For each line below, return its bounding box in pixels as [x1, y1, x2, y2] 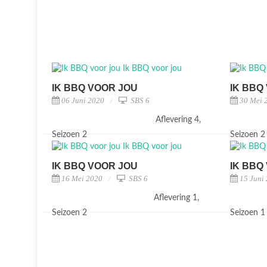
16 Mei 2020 [61, 174, 103, 183]
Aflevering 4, [156, 116, 201, 124]
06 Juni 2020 [61, 96, 104, 105]
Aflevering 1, [154, 194, 199, 202]
